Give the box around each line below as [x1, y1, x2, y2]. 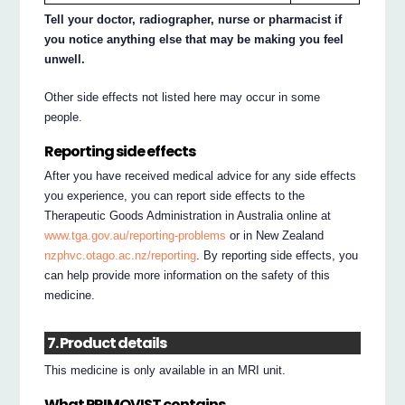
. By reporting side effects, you [196, 248, 359, 262]
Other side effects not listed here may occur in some [44, 90, 321, 105]
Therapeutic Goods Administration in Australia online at [44, 208, 332, 222]
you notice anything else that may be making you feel [44, 33, 344, 47]
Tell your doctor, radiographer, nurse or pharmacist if [44, 13, 343, 27]
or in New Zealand [226, 228, 325, 242]
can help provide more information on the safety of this [44, 268, 331, 282]
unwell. [44, 52, 86, 67]
